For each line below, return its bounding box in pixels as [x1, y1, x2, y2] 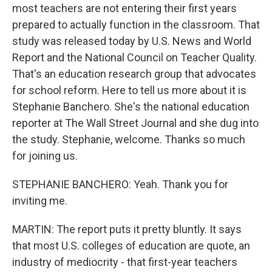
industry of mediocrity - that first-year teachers [12, 256, 237, 268]
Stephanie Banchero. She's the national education [12, 100, 250, 113]
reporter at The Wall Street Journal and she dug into [12, 117, 259, 129]
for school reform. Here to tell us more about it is [12, 84, 246, 97]
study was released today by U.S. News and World [12, 35, 251, 47]
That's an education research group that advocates [12, 67, 256, 80]
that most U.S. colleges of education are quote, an [12, 239, 250, 252]
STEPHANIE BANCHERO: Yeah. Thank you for [12, 178, 228, 191]
